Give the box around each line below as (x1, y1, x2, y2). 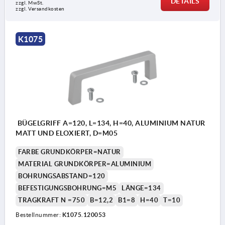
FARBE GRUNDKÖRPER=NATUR (18, 148, 121, 156)
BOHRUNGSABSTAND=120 (18, 172, 105, 180)
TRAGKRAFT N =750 (18, 196, 85, 204)
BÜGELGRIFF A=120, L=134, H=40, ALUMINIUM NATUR (16, 119, 205, 128)
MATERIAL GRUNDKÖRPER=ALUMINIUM (18, 160, 151, 168)
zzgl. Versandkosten (16, 6, 65, 12)
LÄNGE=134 (122, 184, 161, 192)
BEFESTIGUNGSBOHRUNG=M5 (18, 184, 117, 192)
